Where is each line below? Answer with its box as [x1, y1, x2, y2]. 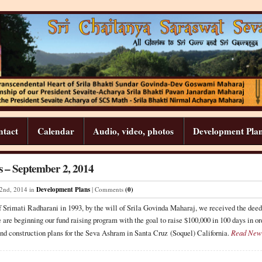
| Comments [92, 184, 125, 194]
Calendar [37, 125, 74, 138]
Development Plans [36, 184, 90, 194]
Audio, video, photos [93, 125, 174, 138]
